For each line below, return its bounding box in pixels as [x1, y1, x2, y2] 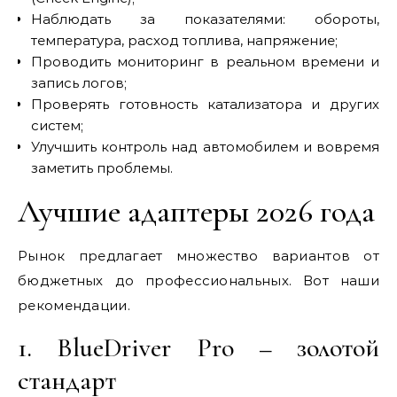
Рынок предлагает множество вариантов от [18, 247, 379, 264]
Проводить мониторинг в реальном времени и [31, 53, 379, 70]
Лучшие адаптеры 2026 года [18, 192, 375, 230]
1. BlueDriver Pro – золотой [18, 331, 379, 364]
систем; [31, 117, 83, 134]
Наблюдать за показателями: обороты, [31, 11, 379, 27]
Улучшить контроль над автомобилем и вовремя [31, 138, 379, 155]
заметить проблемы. [31, 160, 173, 176]
